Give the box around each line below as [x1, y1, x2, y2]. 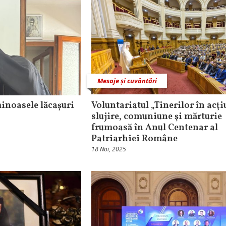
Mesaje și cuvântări [97, 76, 157, 85]
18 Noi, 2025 [91, 144, 126, 153]
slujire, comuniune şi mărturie [91, 110, 222, 123]
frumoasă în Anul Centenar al [91, 121, 218, 134]
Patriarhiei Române [91, 132, 178, 145]
